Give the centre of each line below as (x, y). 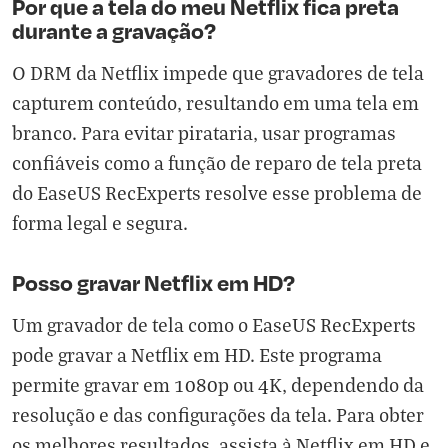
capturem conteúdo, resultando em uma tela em (215, 103)
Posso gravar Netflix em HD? (153, 282)
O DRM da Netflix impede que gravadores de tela (218, 73)
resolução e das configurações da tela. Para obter (218, 415)
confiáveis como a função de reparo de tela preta (217, 163)
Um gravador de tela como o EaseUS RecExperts (214, 325)
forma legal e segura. (100, 223)
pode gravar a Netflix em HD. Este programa (197, 355)
